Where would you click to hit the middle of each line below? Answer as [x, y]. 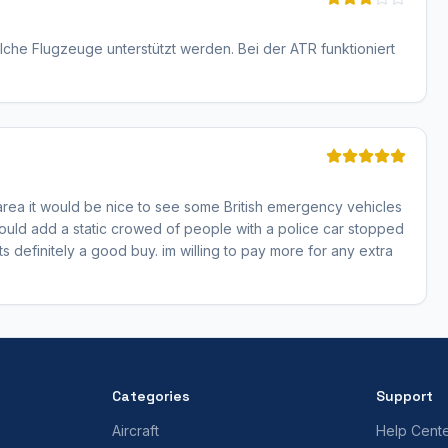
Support [404, 395]
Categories [151, 395]
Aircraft [135, 430]
